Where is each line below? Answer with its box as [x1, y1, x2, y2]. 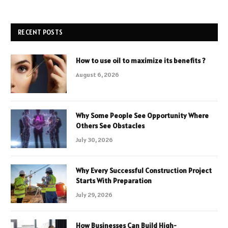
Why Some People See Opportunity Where [76, 111, 209, 121]
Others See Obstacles [76, 121, 145, 131]
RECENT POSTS [18, 28, 63, 37]
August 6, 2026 [76, 71, 119, 79]
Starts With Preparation [76, 176, 152, 186]
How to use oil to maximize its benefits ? [76, 56, 206, 66]
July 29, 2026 [76, 191, 112, 199]
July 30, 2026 [76, 136, 113, 144]
